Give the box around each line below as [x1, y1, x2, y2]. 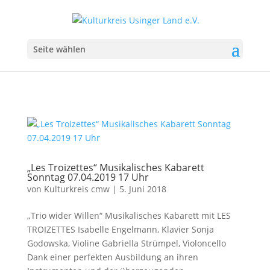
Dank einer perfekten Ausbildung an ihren [27, 251, 198, 263]
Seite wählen [33, 43, 86, 55]
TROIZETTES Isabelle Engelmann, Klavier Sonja [27, 224, 214, 235]
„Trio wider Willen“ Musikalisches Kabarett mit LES [27, 210, 231, 221]
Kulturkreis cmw [43, 183, 110, 195]
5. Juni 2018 [119, 183, 166, 195]
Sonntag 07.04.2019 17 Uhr [27, 171, 149, 184]
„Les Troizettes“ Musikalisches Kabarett [27, 161, 204, 174]
